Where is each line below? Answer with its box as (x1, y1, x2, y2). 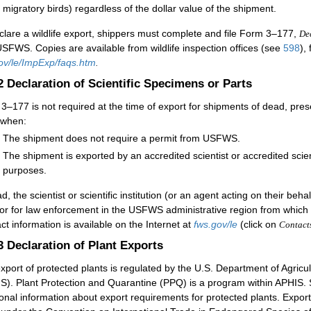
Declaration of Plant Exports (7, 237, 163, 252)
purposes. (3, 165, 47, 176)
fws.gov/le (194, 218, 237, 230)
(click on (237, 218, 279, 230)
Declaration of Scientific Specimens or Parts (7, 76, 252, 91)
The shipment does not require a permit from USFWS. (3, 133, 240, 144)
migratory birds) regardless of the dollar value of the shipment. (3, 3, 276, 15)
